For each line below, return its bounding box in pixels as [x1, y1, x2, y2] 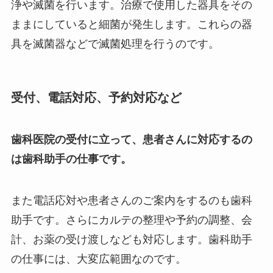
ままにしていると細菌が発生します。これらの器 [10, 18, 252, 30]
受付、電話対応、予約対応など [10, 90, 182, 104]
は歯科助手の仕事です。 [10, 153, 132, 166]
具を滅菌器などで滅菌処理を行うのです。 [10, 37, 219, 50]
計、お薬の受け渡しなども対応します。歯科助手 [10, 233, 252, 246]
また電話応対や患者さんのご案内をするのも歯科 [10, 194, 252, 207]
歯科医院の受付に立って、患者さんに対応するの [10, 133, 252, 146]
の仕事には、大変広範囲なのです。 [10, 253, 186, 266]
